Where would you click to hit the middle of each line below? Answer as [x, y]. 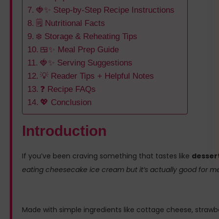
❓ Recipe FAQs [68, 89]
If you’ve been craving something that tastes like [107, 156]
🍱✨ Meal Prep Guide [80, 50]
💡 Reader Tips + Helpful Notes [97, 76]
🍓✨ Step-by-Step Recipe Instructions [105, 10]
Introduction [64, 131]
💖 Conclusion [66, 103]
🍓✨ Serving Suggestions [86, 63]
